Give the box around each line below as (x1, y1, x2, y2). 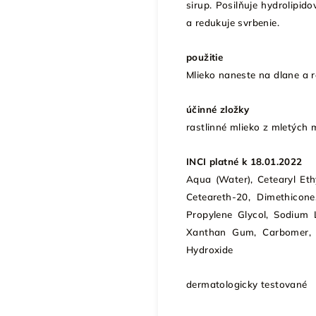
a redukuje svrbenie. (186, 16, 280, 28)
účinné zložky (186, 103, 250, 115)
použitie (186, 51, 224, 63)
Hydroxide (186, 243, 233, 255)
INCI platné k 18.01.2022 (186, 155, 303, 167)
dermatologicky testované (186, 278, 308, 290)
